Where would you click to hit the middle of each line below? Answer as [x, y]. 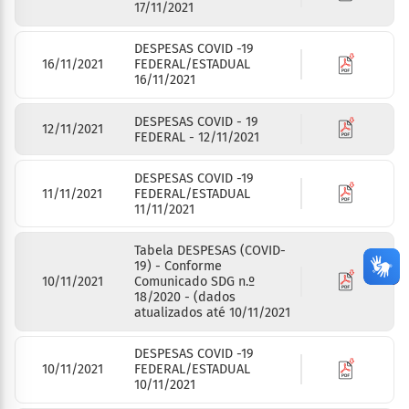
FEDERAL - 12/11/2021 [197, 137]
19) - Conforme [178, 267]
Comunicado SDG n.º [195, 282]
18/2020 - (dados [185, 298]
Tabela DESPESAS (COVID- [210, 251]
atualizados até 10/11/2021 [213, 313]
